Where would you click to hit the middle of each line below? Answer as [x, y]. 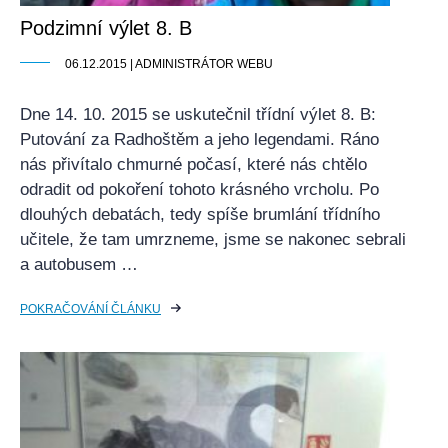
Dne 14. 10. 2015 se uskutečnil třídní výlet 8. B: [198, 114]
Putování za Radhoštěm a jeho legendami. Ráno [199, 139]
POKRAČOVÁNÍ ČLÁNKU [90, 309]
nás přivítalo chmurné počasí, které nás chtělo [193, 164]
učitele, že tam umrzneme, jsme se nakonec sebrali [213, 239]
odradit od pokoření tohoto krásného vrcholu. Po [199, 189]
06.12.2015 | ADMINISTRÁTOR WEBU [169, 64]
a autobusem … [79, 264]
